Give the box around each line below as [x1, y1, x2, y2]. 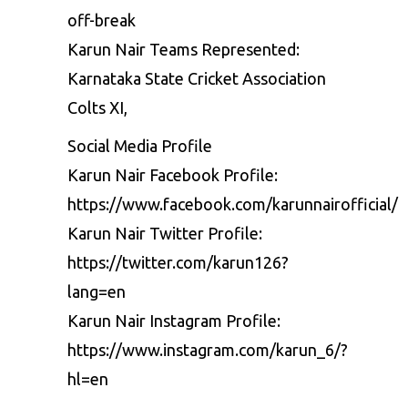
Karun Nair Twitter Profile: [67, 224, 262, 243]
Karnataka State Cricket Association [67, 69, 326, 88]
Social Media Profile [67, 137, 212, 156]
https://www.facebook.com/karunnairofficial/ [67, 195, 398, 214]
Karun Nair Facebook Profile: [67, 166, 278, 185]
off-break [67, 11, 136, 30]
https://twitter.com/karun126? [67, 253, 289, 272]
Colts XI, [67, 98, 127, 117]
